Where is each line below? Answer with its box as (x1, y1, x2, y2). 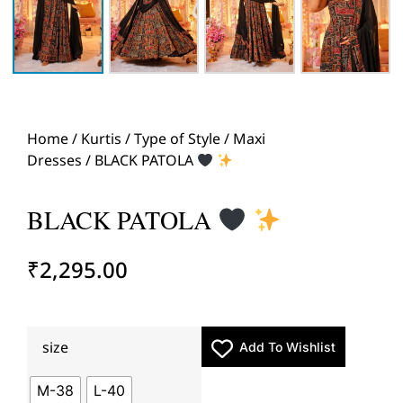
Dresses (27, 150, 82, 171)
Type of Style (134, 129, 220, 149)
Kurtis (81, 129, 121, 149)
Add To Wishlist (239, 338, 336, 354)
